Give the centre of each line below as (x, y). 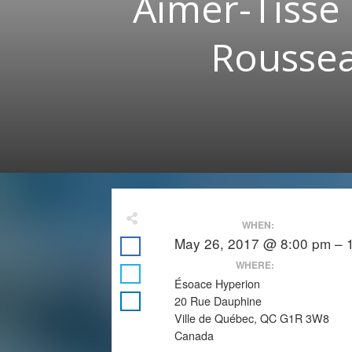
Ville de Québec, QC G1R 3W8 (252, 318)
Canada (194, 335)
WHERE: (255, 265)
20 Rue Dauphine (218, 301)
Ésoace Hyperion (217, 284)
